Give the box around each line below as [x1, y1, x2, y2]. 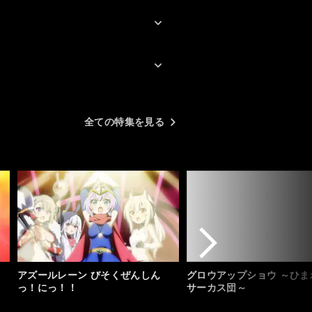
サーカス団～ [187, 282, 247, 293]
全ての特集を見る [84, 116, 164, 127]
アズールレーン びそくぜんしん [17, 270, 161, 281]
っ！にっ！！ [17, 282, 78, 293]
